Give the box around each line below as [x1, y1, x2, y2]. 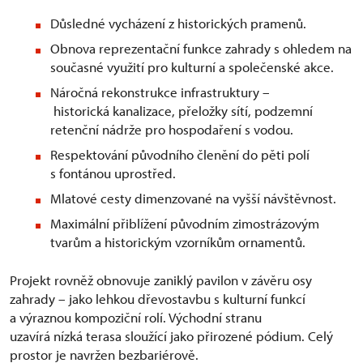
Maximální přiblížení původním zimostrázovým [50, 215, 319, 232]
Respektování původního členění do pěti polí [50, 146, 310, 163]
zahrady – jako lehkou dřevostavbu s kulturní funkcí [10, 290, 305, 307]
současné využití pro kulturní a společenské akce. [50, 58, 334, 75]
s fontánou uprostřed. [50, 164, 176, 181]
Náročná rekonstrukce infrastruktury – [50, 83, 270, 100]
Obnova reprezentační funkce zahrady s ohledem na [50, 40, 352, 57]
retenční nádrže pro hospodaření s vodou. [50, 121, 293, 138]
